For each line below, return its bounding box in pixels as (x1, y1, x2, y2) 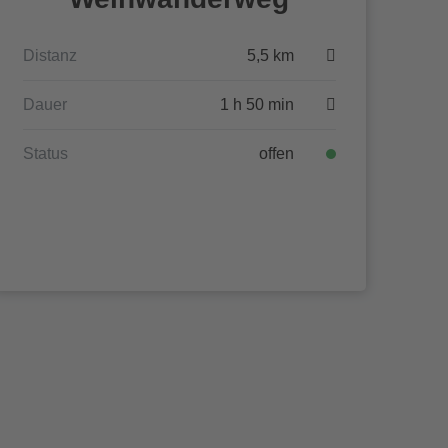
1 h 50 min (219, 96, 294, 113)
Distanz (22, 47, 77, 64)
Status (22, 145, 68, 162)
